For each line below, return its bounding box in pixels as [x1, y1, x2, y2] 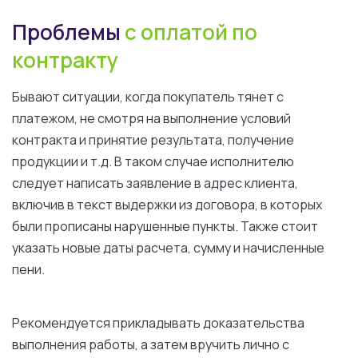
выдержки [113, 196, 179, 213]
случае [165, 153, 208, 170]
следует [12, 174, 64, 192]
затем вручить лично [148, 336, 282, 353]
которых [270, 196, 322, 213]
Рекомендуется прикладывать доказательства [12, 314, 304, 332]
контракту [12, 46, 118, 74]
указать [12, 239, 60, 257]
